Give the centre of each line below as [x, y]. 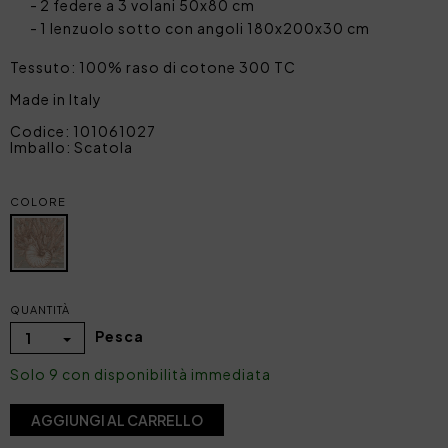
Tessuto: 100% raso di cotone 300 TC [153, 66]
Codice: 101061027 [83, 130]
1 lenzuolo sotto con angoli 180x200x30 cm [205, 27]
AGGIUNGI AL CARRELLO [117, 419]
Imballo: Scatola [71, 146]
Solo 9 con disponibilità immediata [140, 373]
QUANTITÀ [40, 309]
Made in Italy [56, 98]
